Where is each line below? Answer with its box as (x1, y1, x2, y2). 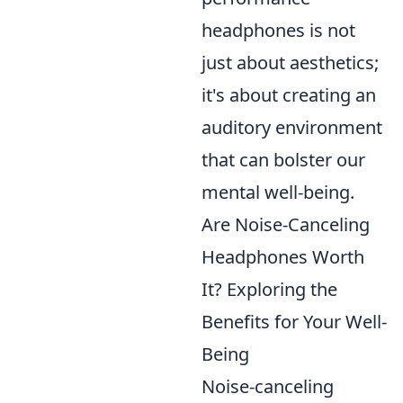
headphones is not (201, 18, 355, 42)
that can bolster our (201, 148, 365, 172)
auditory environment (201, 115, 382, 139)
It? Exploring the (201, 277, 337, 301)
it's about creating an (201, 83, 376, 107)
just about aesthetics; (201, 50, 379, 75)
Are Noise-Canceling (201, 212, 370, 237)
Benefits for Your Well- (201, 309, 387, 334)
